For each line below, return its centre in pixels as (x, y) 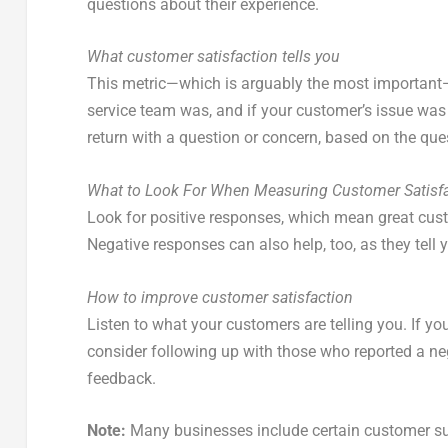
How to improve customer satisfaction (219, 297)
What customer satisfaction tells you (213, 57)
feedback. (121, 378)
